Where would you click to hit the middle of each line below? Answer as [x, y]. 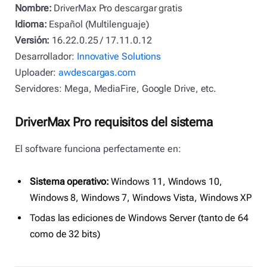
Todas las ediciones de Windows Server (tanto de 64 [139, 218]
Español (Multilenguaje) [98, 24]
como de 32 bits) [65, 234]
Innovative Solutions [119, 57]
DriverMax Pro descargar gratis [117, 8]
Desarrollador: [46, 57]
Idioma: [31, 24]
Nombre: [33, 8]
